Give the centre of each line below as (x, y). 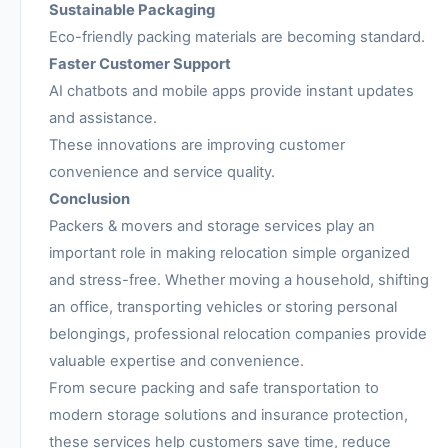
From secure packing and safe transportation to (214, 388)
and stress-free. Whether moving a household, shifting (239, 280)
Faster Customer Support (140, 64)
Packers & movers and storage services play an (212, 226)
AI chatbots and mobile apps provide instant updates (231, 91)
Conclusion (89, 199)
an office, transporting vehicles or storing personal (223, 307)
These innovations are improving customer (197, 145)
